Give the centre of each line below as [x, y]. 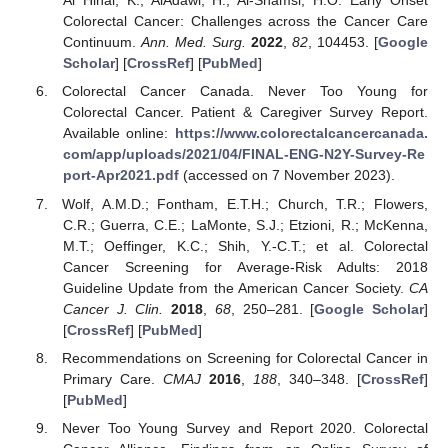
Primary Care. [112, 378]
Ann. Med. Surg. [193, 42]
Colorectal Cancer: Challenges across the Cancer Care [245, 21]
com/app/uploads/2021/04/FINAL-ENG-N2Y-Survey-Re [243, 154]
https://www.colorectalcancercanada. [301, 133]
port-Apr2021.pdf [120, 175]
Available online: [118, 133]
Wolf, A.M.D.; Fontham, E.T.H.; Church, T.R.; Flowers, [245, 203]
